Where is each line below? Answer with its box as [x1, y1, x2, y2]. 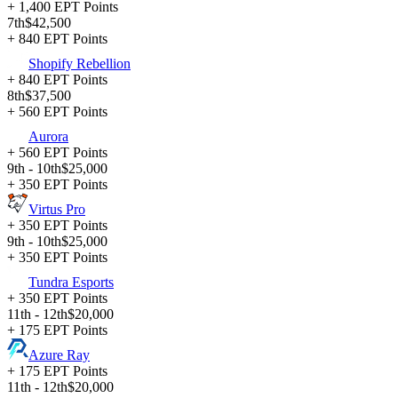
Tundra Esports [28, 275, 114, 291]
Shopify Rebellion [28, 56, 131, 72]
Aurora [28, 129, 68, 145]
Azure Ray [28, 347, 90, 363]
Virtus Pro [28, 202, 85, 218]
